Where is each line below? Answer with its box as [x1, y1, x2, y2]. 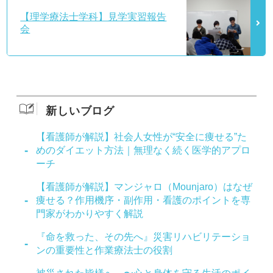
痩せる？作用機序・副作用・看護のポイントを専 [36, 194, 251, 205]
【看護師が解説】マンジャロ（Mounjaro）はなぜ [36, 181, 253, 192]
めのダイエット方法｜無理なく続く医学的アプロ [36, 144, 251, 155]
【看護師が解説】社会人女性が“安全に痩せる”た [36, 131, 247, 142]
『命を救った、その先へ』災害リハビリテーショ [36, 231, 251, 242]
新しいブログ [46, 104, 115, 117]
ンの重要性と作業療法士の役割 [36, 244, 173, 255]
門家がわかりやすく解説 [36, 208, 144, 219]
